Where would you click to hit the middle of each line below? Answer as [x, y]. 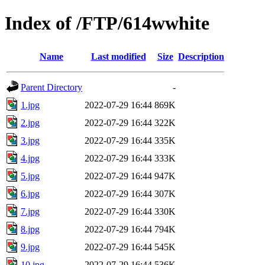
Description [201, 56]
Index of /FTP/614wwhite [107, 23]
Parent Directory [51, 87]
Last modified [118, 56]
